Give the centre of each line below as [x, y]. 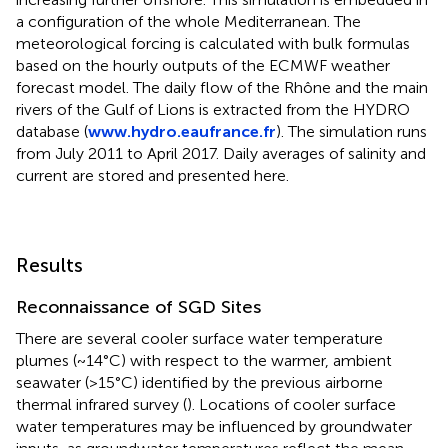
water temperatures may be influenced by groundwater [214, 426]
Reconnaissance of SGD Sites [138, 306]
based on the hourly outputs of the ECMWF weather [203, 65]
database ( [52, 131]
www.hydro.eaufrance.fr [182, 131]
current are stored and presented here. [152, 175]
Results [49, 264]
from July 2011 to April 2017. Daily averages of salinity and [221, 153]
